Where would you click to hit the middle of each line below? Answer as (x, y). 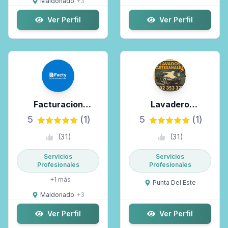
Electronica (58, 117)
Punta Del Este (174, 182)
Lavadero (170, 104)
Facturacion (58, 104)
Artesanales (170, 117)
